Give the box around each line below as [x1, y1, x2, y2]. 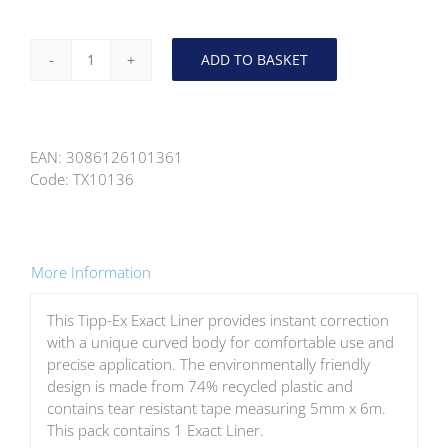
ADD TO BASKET [201, 50, 308, 70]
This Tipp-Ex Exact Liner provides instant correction [46, 310, 389, 331]
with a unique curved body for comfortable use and [46, 332, 394, 353]
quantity [89, 191, 145, 212]
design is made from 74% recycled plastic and [46, 376, 353, 397]
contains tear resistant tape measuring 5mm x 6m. [46, 398, 386, 419]
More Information [31, 261, 151, 282]
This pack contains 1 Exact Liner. [46, 420, 264, 441]
